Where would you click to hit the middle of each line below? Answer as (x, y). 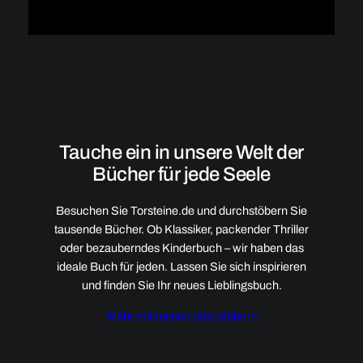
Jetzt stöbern (223, 316)
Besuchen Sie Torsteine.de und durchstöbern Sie (181, 211)
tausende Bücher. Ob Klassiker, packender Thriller (181, 230)
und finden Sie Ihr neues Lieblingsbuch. (181, 286)
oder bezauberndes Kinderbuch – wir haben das (181, 248)
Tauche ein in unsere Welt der (181, 153)
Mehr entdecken (148, 316)
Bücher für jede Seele (181, 175)
